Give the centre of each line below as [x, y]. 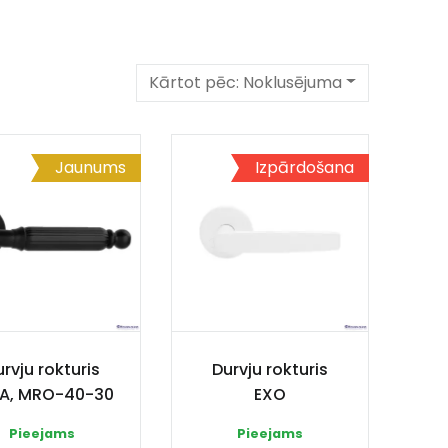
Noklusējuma [293, 82]
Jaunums [90, 167]
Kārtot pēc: [196, 82]
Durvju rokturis [270, 369]
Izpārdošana [304, 167]
